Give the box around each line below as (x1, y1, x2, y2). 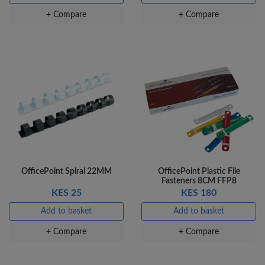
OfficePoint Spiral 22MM (21, 167, 112, 176)
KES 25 (51, 188, 82, 198)
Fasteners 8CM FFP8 (161, 177, 237, 186)
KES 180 (181, 188, 216, 198)
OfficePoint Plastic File (157, 167, 240, 176)
